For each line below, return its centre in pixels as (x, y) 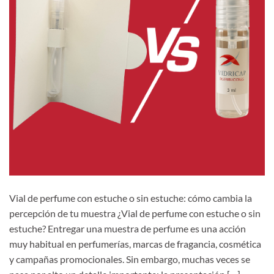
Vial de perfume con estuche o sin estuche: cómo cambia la (131, 198)
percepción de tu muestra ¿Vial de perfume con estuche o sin (135, 213)
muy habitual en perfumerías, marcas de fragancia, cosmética (135, 243)
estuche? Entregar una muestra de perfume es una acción (128, 228)
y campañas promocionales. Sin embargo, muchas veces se (130, 259)
